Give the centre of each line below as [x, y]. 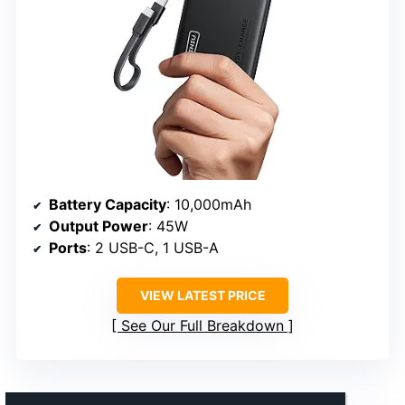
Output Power [99, 226]
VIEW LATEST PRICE [202, 295]
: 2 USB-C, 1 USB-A [153, 247]
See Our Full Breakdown [202, 325]
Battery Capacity [108, 204]
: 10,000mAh [209, 204]
